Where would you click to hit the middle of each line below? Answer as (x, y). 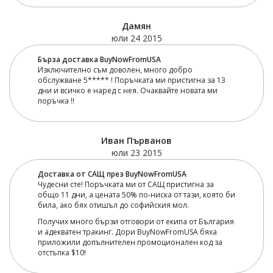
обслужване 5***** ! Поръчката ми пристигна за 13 (131, 80)
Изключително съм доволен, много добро (115, 69)
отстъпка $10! (62, 252)
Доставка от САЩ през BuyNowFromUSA (112, 174)
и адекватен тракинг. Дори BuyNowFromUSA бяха (127, 232)
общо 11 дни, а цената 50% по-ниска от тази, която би (136, 194)
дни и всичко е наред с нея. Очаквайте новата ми (127, 90)
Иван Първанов (136, 140)
